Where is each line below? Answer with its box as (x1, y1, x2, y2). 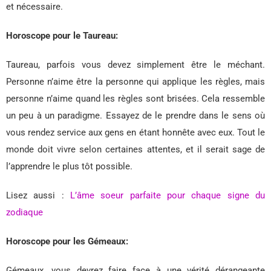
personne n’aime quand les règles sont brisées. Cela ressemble (6, 93, 265, 105)
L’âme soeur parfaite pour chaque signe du (70, 190, 265, 201)
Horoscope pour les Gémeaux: (6, 236, 128, 247)
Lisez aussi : (6, 190, 70, 201)
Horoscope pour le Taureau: (6, 30, 118, 42)
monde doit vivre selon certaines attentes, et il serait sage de (6, 144, 265, 155)
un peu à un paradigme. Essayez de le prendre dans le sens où (6, 110, 265, 122)
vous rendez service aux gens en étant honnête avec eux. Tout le (6, 127, 265, 139)
